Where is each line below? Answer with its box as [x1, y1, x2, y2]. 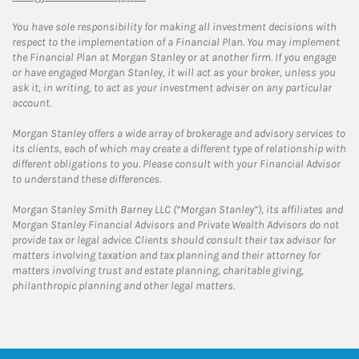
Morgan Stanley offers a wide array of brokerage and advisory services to [12, 126, 345, 140]
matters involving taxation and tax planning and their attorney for [12, 248, 321, 262]
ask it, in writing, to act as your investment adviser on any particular [12, 80, 332, 95]
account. [12, 95, 51, 110]
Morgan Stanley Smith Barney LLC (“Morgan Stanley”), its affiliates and [12, 202, 343, 216]
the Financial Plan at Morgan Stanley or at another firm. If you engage [12, 50, 336, 64]
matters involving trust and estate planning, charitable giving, [12, 263, 304, 277]
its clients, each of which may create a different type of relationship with [12, 141, 346, 155]
